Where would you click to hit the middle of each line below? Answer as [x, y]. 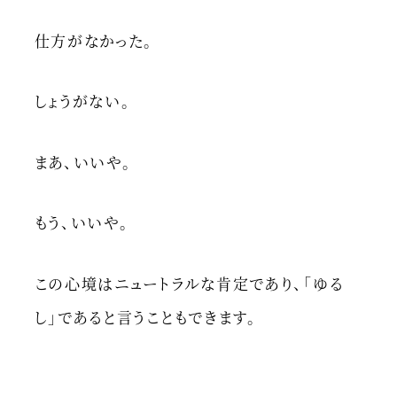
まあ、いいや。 [83, 161]
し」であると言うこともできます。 [145, 316]
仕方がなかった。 [94, 40]
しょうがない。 [82, 101]
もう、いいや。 [82, 222]
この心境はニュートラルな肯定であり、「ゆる [189, 283]
